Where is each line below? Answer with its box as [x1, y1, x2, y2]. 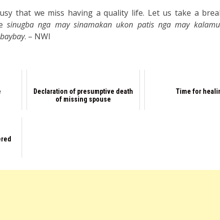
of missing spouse [55, 95, 111, 104]
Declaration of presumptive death [33, 87, 133, 96]
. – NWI [25, 31, 51, 42]
